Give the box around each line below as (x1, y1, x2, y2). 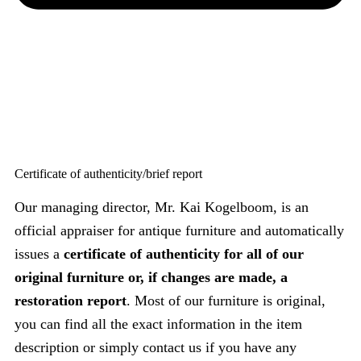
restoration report (15, 293, 127, 309)
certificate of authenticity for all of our (64, 246, 304, 263)
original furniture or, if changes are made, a (15, 269, 288, 286)
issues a (15, 246, 64, 263)
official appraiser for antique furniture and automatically (15, 222, 344, 239)
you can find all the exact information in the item (15, 316, 302, 333)
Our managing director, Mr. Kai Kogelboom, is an (15, 199, 309, 216)
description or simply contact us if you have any (15, 339, 297, 356)
